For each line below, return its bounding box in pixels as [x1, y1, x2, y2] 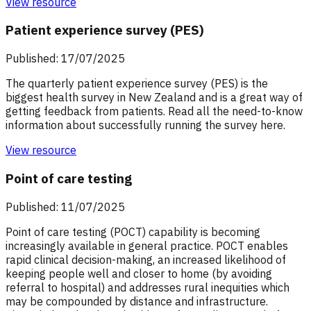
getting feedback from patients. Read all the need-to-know [6, 104, 303, 119]
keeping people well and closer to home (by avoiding [6, 266, 272, 280]
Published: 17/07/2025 [6, 51, 125, 66]
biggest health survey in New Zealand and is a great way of [6, 90, 303, 105]
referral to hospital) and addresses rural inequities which [6, 280, 289, 294]
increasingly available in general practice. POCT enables [6, 238, 288, 253]
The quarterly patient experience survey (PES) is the [6, 76, 268, 91]
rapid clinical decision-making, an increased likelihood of [6, 252, 286, 267]
